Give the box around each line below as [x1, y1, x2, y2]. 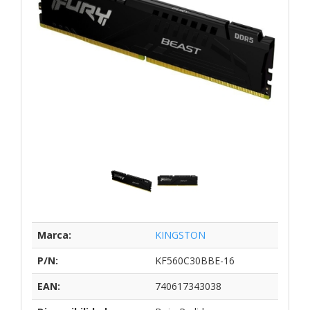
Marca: [37, 228, 71, 241]
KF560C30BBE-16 [155, 253, 235, 267]
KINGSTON [155, 228, 206, 241]
